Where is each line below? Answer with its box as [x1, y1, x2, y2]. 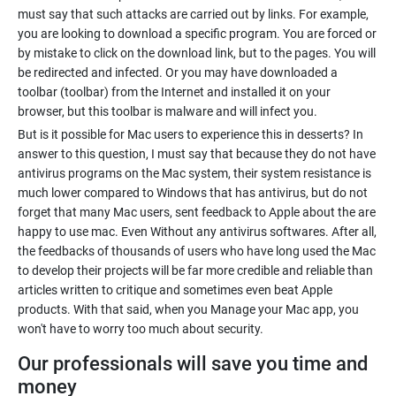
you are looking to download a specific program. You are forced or [18, 27, 377, 41]
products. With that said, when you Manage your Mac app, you [18, 302, 359, 316]
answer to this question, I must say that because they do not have [18, 147, 376, 161]
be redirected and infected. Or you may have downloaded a [18, 65, 338, 80]
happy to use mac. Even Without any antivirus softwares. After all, [18, 225, 377, 239]
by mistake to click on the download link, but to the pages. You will [18, 46, 376, 60]
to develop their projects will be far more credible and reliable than [18, 263, 373, 278]
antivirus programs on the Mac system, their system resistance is [18, 166, 371, 180]
